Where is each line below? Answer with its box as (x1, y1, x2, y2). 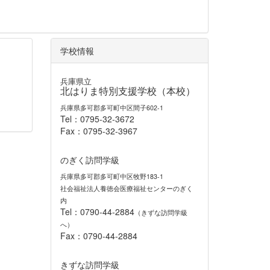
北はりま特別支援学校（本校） (60, 84, 195, 98)
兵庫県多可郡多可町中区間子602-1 (60, 103, 163, 112)
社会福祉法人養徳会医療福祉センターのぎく (60, 184, 193, 193)
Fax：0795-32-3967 (60, 125, 137, 137)
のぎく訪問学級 (60, 154, 119, 166)
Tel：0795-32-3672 (60, 113, 134, 125)
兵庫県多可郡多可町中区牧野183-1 (60, 172, 163, 181)
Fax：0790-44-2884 (60, 230, 137, 242)
